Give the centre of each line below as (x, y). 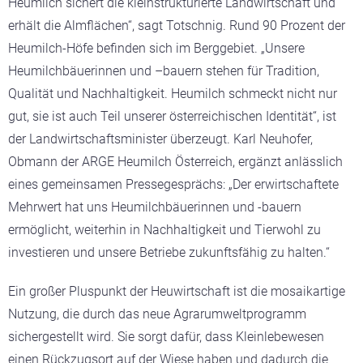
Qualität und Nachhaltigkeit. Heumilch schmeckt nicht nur (173, 93)
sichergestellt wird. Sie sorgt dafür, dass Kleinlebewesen (166, 336)
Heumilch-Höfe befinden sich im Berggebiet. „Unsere (156, 48)
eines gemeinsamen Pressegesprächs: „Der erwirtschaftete (173, 184)
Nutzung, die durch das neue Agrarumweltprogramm (157, 314)
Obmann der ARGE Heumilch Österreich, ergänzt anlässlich (175, 161)
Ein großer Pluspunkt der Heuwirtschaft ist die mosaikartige (177, 291)
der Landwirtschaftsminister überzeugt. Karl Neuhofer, (160, 139)
